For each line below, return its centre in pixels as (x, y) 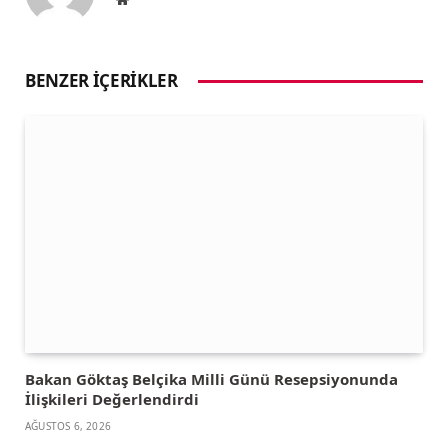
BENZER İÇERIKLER (101, 81)
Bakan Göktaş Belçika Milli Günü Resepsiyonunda (211, 379)
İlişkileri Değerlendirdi (112, 399)
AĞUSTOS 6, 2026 (68, 426)
